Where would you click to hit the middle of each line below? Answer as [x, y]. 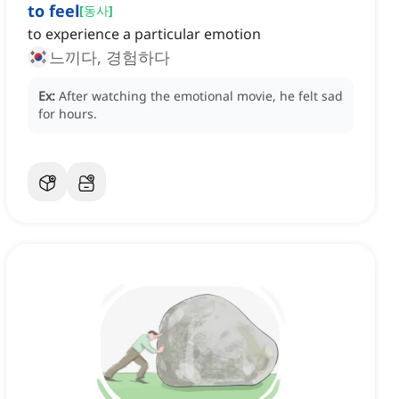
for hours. [68, 114]
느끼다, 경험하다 [110, 57]
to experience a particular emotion [144, 34]
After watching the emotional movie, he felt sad [201, 96]
